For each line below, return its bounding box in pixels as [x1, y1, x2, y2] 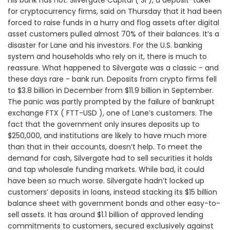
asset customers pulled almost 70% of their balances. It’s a [8, 29, 219, 40]
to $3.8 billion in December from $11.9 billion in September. [8, 85, 214, 96]
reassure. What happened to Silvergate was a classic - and [8, 63, 219, 73]
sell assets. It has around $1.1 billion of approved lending [8, 209, 203, 220]
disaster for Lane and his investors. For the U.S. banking [8, 40, 202, 51]
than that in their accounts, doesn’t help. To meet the [8, 142, 202, 152]
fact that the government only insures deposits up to [8, 119, 200, 130]
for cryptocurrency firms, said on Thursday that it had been [8, 6, 222, 17]
